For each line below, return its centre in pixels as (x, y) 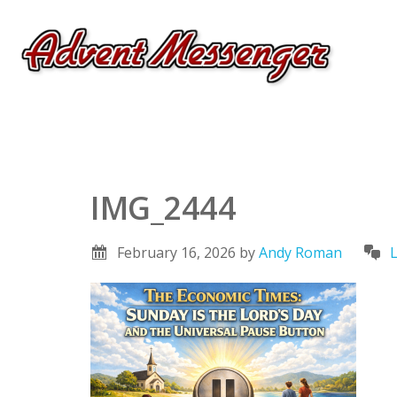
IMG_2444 (163, 208)
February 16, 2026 (176, 253)
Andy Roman (300, 253)
